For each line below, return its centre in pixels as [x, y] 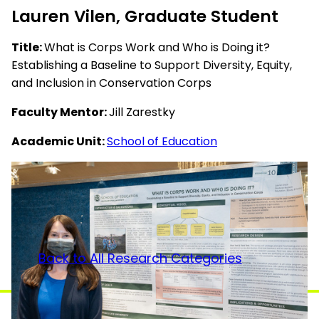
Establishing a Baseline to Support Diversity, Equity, [152, 65]
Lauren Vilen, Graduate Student [145, 16]
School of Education [162, 141]
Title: [28, 47]
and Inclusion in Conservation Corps [111, 83]
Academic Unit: [59, 141]
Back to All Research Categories [140, 258]
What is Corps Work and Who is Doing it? [157, 47]
